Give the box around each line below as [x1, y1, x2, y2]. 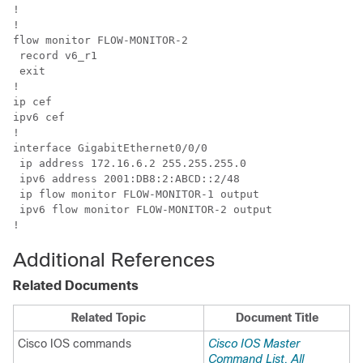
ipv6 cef [13, 111, 65, 124]
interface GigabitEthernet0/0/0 [13, 142, 207, 155]
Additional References [13, 249, 215, 271]
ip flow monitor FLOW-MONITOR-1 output [13, 188, 259, 201]
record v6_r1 [13, 49, 97, 62]
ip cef [13, 96, 52, 109]
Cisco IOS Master [208, 337, 300, 351]
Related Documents [13, 279, 139, 293]
